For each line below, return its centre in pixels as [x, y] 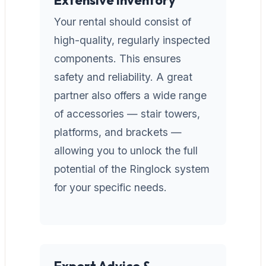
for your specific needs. [110, 187]
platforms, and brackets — [118, 132]
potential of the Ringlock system [132, 169]
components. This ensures [118, 58]
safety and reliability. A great [123, 77]
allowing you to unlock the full [126, 150]
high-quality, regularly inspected [132, 40]
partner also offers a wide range [130, 95]
